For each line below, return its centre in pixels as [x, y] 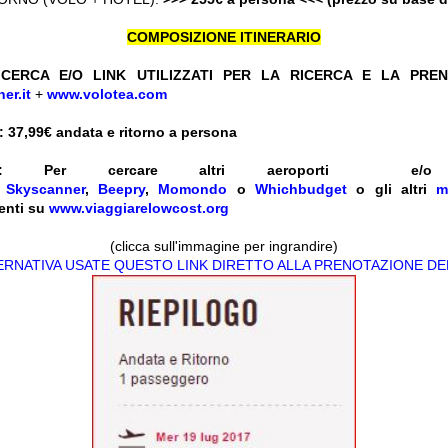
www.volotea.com [107, 94]
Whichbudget [301, 189]
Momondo [193, 189]
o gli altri [392, 189]
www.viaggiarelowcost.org [139, 208]
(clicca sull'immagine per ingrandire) [224, 246]
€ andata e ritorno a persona [142, 132]
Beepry [122, 189]
